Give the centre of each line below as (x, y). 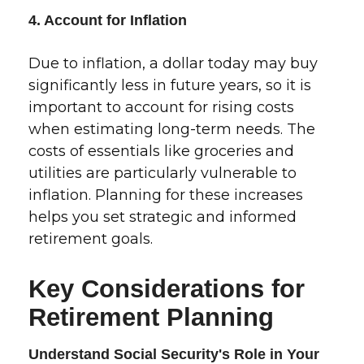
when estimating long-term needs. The (172, 129)
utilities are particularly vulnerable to (162, 173)
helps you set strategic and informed (162, 217)
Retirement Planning (151, 317)
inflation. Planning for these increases (166, 195)
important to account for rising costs (161, 107)
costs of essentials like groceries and (161, 151)
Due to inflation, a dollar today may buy (173, 63)
